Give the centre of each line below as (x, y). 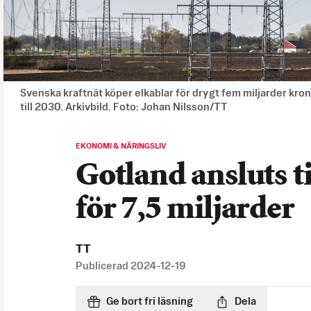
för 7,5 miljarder (185, 210)
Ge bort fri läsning (150, 301)
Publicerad (103, 266)
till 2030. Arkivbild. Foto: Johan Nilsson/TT (124, 107)
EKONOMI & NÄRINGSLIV (121, 146)
